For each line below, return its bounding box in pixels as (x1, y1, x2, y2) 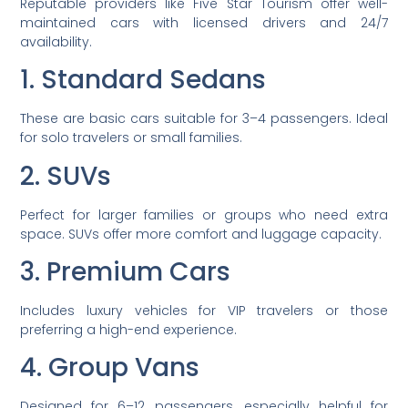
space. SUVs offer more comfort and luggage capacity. (20, 224, 382, 243)
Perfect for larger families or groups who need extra (20, 205, 388, 224)
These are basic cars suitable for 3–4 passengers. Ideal (20, 109, 388, 128)
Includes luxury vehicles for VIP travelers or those (20, 301, 388, 320)
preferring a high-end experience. (20, 320, 238, 339)
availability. (20, 32, 93, 51)
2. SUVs (20, 158, 112, 194)
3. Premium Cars (20, 253, 231, 290)
